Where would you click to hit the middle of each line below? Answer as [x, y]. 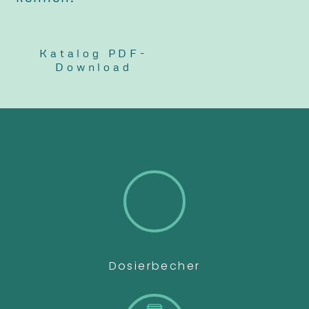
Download [94, 67]
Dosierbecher [154, 266]
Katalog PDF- [94, 53]
